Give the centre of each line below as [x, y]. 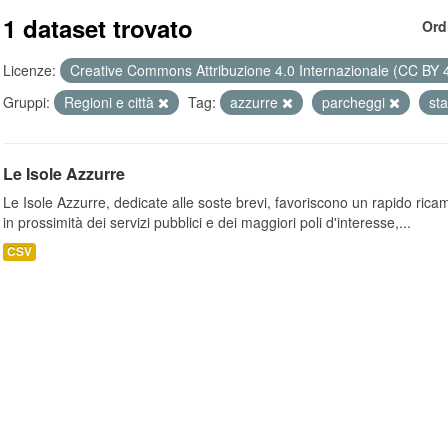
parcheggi [355, 102]
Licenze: [29, 70]
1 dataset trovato [98, 28]
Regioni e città [111, 102]
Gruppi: [26, 102]
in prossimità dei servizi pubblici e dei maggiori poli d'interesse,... [207, 222]
